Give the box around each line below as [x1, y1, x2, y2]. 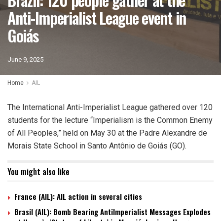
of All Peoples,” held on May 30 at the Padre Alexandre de [7, 128, 207, 138]
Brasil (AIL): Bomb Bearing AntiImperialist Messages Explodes [14, 206, 211, 217]
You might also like [7, 166, 70, 178]
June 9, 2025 [7, 55, 43, 64]
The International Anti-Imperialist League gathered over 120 [7, 103, 213, 112]
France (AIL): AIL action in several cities [14, 191, 142, 202]
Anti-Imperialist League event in [7, 6, 186, 29]
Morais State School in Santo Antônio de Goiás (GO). [7, 141, 186, 150]
